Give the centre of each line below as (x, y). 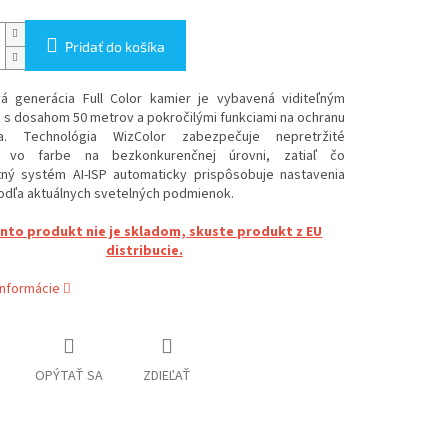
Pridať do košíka (114, 47)
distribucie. (144, 251)
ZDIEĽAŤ (166, 376)
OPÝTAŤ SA (68, 376)
